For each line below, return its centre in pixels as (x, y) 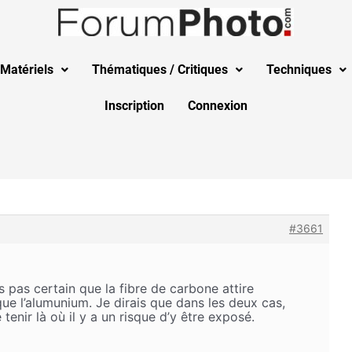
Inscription (134, 106)
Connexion (218, 106)
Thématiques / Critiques (160, 70)
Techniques (299, 70)
